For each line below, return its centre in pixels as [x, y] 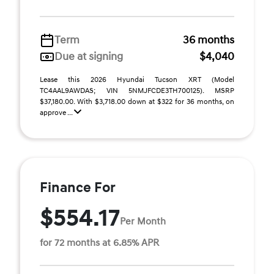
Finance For [78, 188]
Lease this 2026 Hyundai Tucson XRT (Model [137, 80]
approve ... [57, 113]
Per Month [143, 221]
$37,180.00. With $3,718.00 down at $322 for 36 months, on [137, 102]
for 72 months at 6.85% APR [99, 243]
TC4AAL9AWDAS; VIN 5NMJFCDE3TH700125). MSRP [137, 91]
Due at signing [89, 57]
